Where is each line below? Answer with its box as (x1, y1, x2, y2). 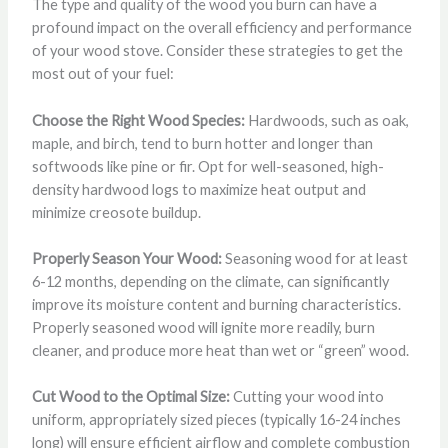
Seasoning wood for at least (221, 250, 408, 267)
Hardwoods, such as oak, (244, 111, 409, 129)
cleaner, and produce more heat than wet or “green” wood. (31, 342, 409, 359)
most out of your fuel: (31, 65, 174, 83)
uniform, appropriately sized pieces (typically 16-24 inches (31, 411, 401, 429)
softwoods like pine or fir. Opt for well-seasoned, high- (31, 157, 384, 175)
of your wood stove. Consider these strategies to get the (31, 42, 403, 60)
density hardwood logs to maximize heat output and (31, 180, 366, 198)
